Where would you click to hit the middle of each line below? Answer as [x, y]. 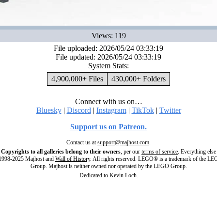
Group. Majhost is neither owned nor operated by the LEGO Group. [108, 166]
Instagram [111, 110]
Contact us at [82, 142]
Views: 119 [108, 36]
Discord [79, 110]
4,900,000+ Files [77, 79]
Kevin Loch [123, 175]
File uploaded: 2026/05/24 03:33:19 [108, 48]
